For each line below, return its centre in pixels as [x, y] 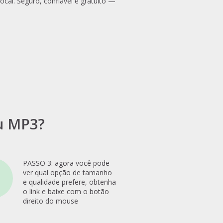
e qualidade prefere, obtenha [69, 182]
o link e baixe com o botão [66, 191]
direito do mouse [51, 201]
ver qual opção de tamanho [67, 172]
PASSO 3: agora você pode [66, 163]
